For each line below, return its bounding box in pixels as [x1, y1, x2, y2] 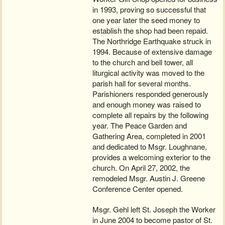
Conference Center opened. [92, 183, 183, 194]
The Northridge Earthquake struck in [92, 35, 211, 46]
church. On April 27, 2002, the [92, 162, 190, 173]
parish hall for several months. [92, 77, 191, 88]
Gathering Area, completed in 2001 [92, 130, 206, 141]
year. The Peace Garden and [92, 120, 187, 131]
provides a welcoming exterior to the [92, 151, 211, 162]
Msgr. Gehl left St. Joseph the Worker [92, 203, 216, 214]
